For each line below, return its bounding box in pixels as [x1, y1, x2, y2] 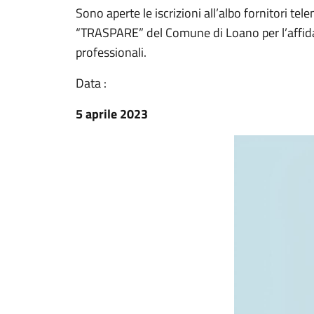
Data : [76, 74, 107, 93]
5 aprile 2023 [76, 104, 148, 123]
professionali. [76, 43, 146, 62]
